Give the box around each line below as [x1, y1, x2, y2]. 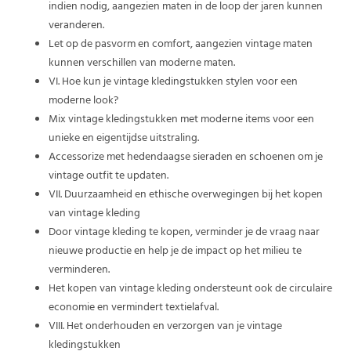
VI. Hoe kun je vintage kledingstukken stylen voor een [49, 71, 299, 93]
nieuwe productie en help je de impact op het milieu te [49, 241, 302, 262]
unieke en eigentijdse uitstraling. [49, 128, 200, 150]
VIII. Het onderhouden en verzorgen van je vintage [49, 316, 283, 338]
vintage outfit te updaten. [49, 165, 169, 187]
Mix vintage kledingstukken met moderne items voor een [49, 109, 315, 131]
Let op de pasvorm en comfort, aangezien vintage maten [49, 34, 313, 56]
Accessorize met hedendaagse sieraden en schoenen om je [49, 147, 324, 168]
